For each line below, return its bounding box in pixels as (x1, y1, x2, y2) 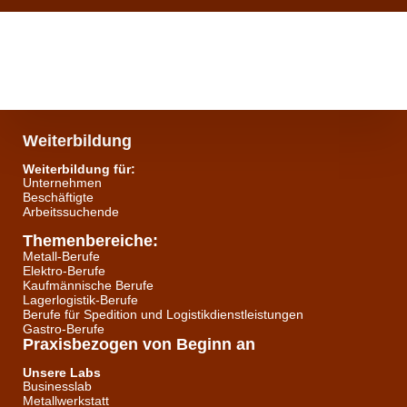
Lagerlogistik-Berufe (23, 293, 138, 307)
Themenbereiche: (23, 232, 158, 250)
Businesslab (23, 379, 92, 393)
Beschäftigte (23, 190, 94, 204)
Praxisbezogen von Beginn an (23, 335, 255, 353)
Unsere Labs (23, 365, 101, 380)
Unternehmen (23, 175, 102, 190)
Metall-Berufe (23, 249, 100, 263)
